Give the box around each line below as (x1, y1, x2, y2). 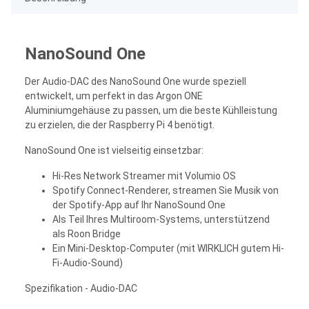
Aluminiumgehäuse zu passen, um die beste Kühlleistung (25, 104, 277, 116)
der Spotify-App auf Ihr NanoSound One (52, 199, 226, 210)
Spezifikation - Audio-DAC (25, 282, 137, 294)
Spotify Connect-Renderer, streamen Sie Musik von (52, 184, 279, 196)
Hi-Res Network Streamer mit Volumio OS (52, 170, 236, 181)
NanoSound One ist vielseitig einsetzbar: (25, 144, 203, 156)
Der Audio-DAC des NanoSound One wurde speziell (25, 75, 246, 87)
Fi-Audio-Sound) (52, 257, 123, 268)
